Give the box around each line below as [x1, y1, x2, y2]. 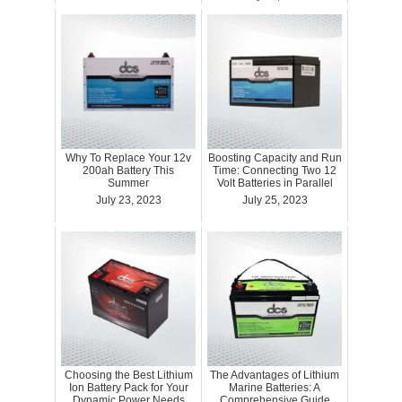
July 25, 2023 [241, 193, 308, 206]
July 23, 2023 [95, 193, 162, 206]
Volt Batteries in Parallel [216, 176, 333, 189]
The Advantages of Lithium [210, 368, 339, 381]
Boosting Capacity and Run [207, 151, 342, 164]
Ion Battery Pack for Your [68, 380, 188, 394]
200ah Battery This [83, 163, 174, 177]
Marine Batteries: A [229, 380, 320, 394]
